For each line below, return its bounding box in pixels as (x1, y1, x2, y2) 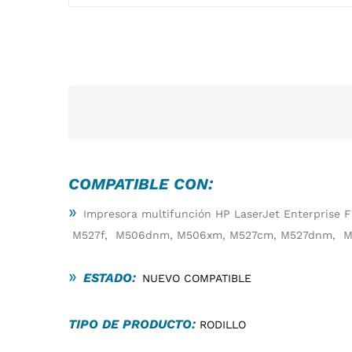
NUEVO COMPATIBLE (142, 271, 251, 284)
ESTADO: (83, 269, 136, 285)
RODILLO (200, 317, 250, 331)
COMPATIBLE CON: (68, 174, 213, 193)
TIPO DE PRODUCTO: (68, 316, 200, 332)
